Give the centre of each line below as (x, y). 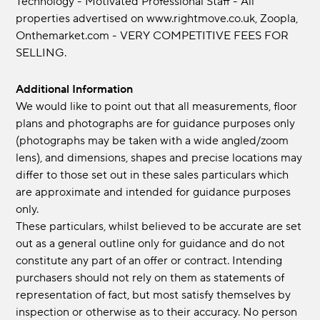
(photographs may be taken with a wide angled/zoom (152, 141)
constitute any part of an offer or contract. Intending (149, 261)
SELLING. (41, 53)
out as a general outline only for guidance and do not (151, 244)
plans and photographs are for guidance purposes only (156, 124)
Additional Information (79, 90)
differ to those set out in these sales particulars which (152, 175)
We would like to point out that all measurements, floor (157, 107)
